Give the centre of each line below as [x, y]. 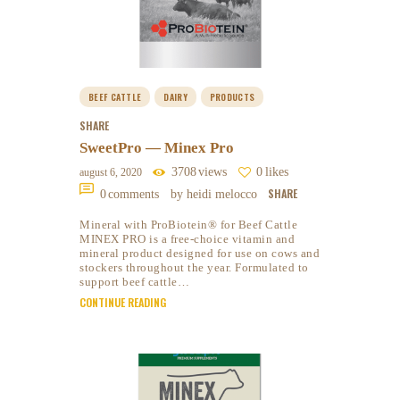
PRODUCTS [232, 96]
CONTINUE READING [123, 303]
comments [134, 194]
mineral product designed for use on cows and [200, 254]
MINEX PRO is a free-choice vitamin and [187, 239]
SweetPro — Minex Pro [157, 147]
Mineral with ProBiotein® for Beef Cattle [188, 225]
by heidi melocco [215, 194]
